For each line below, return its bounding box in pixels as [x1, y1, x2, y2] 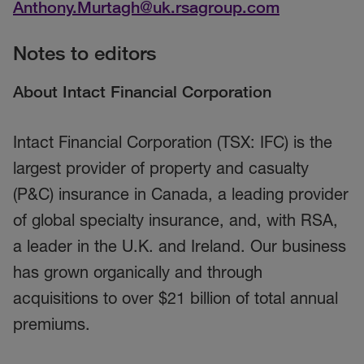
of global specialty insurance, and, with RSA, [13, 210, 338, 230]
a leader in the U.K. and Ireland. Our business [13, 236, 346, 256]
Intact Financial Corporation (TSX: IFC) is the [13, 132, 332, 152]
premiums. [13, 314, 90, 334]
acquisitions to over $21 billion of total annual [13, 288, 338, 308]
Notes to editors [13, 41, 156, 65]
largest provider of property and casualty [13, 158, 309, 178]
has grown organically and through [13, 262, 262, 282]
